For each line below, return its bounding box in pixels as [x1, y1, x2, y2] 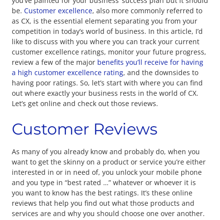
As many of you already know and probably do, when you [12, 146, 200, 156]
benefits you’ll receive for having [97, 57, 203, 67]
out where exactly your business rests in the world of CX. [12, 88, 198, 98]
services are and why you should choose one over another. [12, 208, 205, 218]
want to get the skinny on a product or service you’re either [12, 157, 206, 166]
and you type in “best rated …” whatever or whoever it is [12, 177, 196, 187]
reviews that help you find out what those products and [12, 198, 194, 208]
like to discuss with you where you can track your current [12, 37, 199, 47]
